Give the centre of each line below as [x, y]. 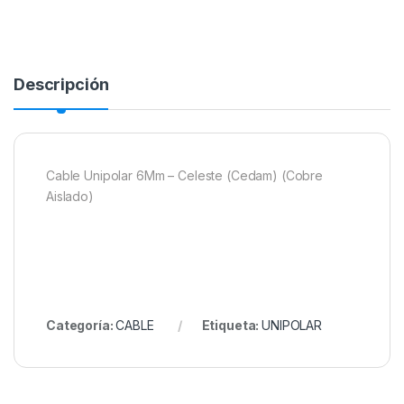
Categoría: [81, 325]
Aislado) [70, 196]
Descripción [61, 84]
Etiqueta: [232, 325]
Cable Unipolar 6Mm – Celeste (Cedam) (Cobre [184, 175]
